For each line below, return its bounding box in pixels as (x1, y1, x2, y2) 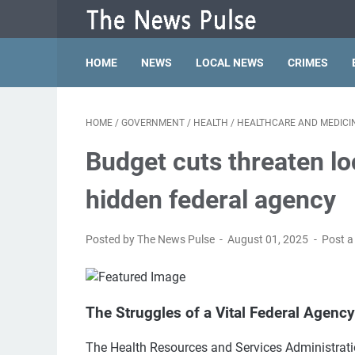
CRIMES (288, 56, 328, 69)
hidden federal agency (86, 185, 336, 215)
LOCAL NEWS (196, 56, 264, 69)
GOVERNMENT (121, 117, 185, 128)
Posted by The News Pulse (86, 233, 217, 246)
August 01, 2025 (227, 233, 311, 246)
